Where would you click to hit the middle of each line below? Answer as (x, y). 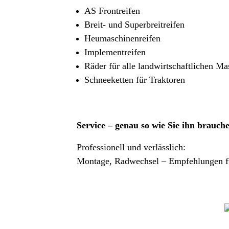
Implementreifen (125, 52)
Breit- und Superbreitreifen (141, 25)
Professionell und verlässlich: (131, 147)
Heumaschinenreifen (126, 38)
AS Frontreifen (122, 11)
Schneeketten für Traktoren (135, 80)
